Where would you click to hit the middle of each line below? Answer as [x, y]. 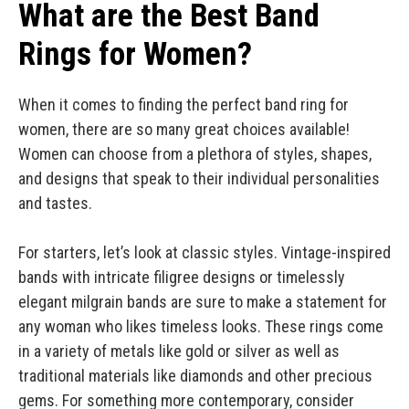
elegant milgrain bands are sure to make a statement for [203, 302]
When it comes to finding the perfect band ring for [184, 105]
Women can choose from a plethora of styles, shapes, [195, 154]
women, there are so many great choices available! [184, 130]
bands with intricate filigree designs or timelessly [182, 278]
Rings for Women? [135, 55]
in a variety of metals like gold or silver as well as [179, 351]
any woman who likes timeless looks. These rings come [201, 327]
